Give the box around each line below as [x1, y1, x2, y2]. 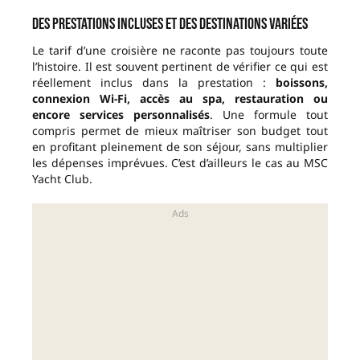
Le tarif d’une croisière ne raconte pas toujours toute [32, 43, 328, 59]
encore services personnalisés [32, 107, 210, 123]
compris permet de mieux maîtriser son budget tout [32, 123, 328, 139]
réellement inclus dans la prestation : [32, 75, 276, 91]
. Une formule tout [210, 107, 328, 123]
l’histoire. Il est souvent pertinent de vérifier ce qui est [32, 59, 328, 75]
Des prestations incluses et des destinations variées [32, 14, 308, 35]
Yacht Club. [32, 171, 92, 187]
